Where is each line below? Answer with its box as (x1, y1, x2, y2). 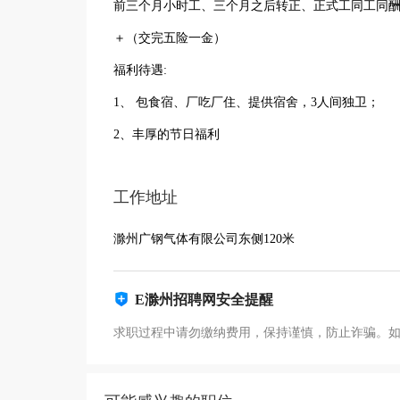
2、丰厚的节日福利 (113, 128, 220, 141)
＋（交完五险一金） (113, 31, 226, 45)
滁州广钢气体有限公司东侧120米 (113, 232, 295, 246)
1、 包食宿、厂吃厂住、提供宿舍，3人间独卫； (113, 96, 379, 109)
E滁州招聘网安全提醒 (135, 292, 273, 307)
